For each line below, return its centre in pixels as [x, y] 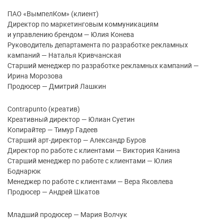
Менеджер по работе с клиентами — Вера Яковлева [90, 182]
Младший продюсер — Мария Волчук [67, 215]
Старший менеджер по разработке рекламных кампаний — [103, 66]
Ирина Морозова [35, 76]
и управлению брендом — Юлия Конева [71, 35]
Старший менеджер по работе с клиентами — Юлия [90, 161]
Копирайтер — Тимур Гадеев [53, 130]
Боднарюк [24, 171]
